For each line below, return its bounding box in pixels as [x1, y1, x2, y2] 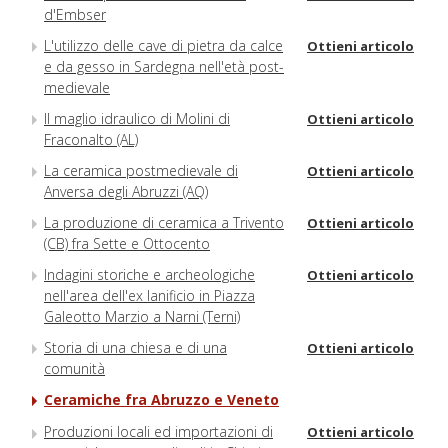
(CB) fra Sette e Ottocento [44, 234, 210, 254]
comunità [44, 359, 105, 379]
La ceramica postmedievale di [44, 161, 238, 181]
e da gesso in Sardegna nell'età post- [44, 57, 284, 77]
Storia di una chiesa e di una [44, 338, 227, 358]
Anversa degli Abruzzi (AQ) [44, 182, 208, 202]
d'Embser [44, 5, 106, 25]
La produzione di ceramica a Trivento [44, 213, 284, 233]
